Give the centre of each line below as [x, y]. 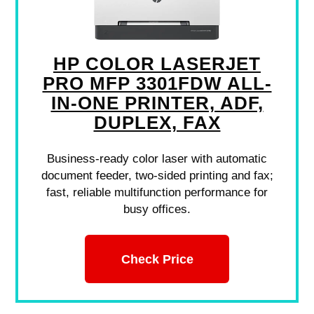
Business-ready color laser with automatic [157, 159]
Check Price [157, 259]
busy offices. [157, 210]
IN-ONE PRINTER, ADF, [157, 103]
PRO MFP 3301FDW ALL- [157, 84]
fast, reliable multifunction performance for [157, 193]
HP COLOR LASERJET [157, 64]
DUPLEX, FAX [157, 123]
